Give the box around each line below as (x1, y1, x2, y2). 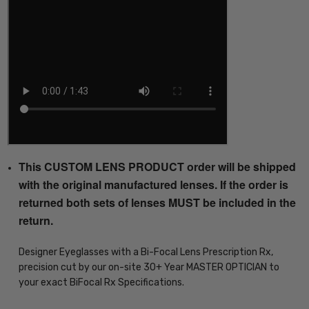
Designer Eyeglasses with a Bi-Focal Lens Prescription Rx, (19, 246, 274, 259)
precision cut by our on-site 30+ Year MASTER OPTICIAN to (19, 261, 280, 274)
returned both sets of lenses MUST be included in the (19, 194, 297, 210)
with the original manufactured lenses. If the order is (19, 176, 289, 192)
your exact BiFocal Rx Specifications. (19, 277, 185, 289)
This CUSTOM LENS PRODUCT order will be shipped (19, 158, 297, 175)
